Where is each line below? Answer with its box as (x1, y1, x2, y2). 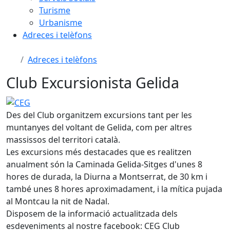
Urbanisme (39, 17, 82, 28)
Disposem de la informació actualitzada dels (6, 207, 178, 219)
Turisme (39, 5, 70, 16)
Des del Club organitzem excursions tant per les (6, 109, 192, 121)
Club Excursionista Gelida (6, 72, 179, 92)
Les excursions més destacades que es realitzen (6, 146, 191, 158)
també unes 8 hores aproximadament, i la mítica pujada (6, 183, 222, 195)
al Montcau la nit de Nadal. (6, 195, 109, 207)
